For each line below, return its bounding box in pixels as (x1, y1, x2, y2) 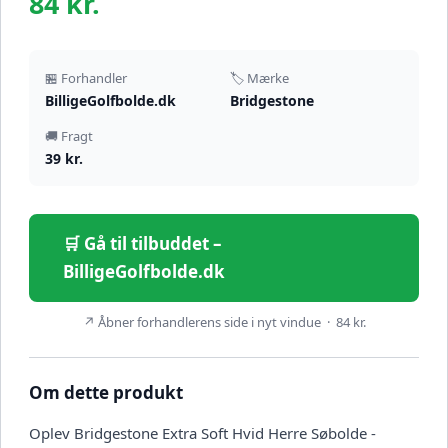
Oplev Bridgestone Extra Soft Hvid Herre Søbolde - (29, 423, 376, 444)
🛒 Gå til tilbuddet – (63, 232, 222, 256)
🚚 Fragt (45, 127, 93, 146)
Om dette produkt (29, 381, 183, 405)
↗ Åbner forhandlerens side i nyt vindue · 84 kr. (82, 313, 366, 332)
